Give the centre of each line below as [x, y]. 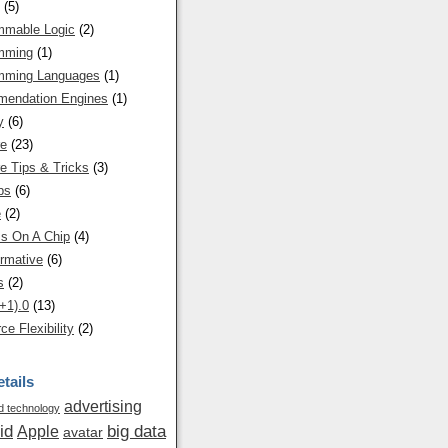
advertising [103, 406]
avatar [83, 432]
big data [136, 431]
